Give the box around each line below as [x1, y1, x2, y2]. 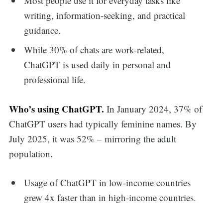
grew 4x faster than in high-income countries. [24, 191, 197, 204]
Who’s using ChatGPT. [8, 102, 104, 115]
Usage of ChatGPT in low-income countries [24, 176, 191, 189]
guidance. [24, 23, 61, 36]
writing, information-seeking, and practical [24, 8, 186, 21]
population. [8, 147, 53, 160]
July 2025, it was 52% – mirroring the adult [8, 132, 176, 145]
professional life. [24, 73, 86, 86]
